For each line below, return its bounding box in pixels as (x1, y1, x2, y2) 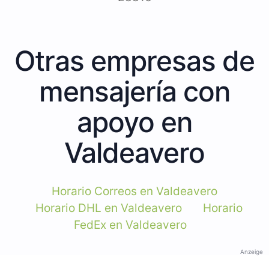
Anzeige (240, 247, 263, 255)
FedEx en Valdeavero (73, 217, 187, 232)
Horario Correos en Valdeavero (52, 184, 217, 198)
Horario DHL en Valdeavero (35, 201, 182, 215)
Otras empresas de (14, 43, 255, 77)
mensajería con (39, 74, 230, 108)
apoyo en (77, 104, 192, 139)
